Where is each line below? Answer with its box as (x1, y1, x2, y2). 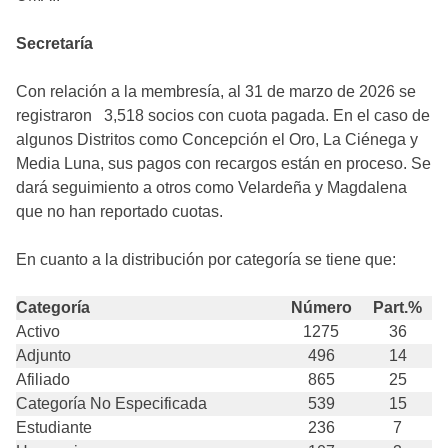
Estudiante (16, 419, 92, 436)
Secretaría (16, 35, 93, 52)
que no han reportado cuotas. (16, 203, 223, 220)
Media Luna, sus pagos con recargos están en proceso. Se (16, 155, 431, 172)
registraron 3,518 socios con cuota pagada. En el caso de (16, 107, 430, 124)
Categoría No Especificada (16, 395, 207, 412)
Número (290, 299, 352, 316)
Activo (16, 323, 60, 340)
